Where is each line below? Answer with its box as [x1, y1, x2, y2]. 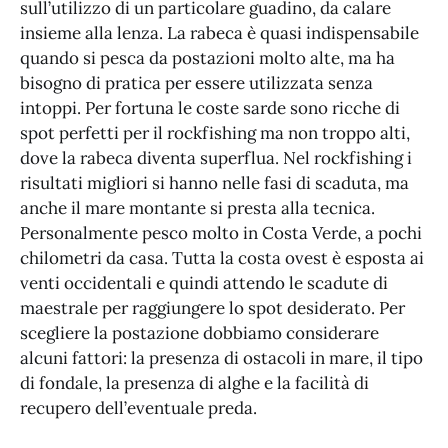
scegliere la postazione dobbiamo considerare [20, 322, 379, 345]
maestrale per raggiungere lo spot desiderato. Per [20, 297, 405, 320]
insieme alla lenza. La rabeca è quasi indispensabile [20, 22, 419, 45]
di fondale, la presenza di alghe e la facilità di [20, 372, 369, 395]
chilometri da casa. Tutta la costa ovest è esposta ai [20, 247, 424, 270]
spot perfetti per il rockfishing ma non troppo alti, [20, 122, 410, 145]
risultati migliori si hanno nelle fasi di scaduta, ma [20, 172, 409, 195]
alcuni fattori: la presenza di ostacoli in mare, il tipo [20, 347, 423, 370]
